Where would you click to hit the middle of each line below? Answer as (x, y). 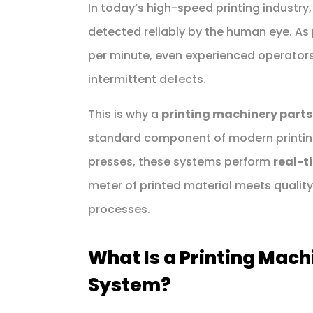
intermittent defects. (147, 79)
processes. (119, 209)
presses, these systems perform (180, 161)
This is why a (124, 114)
